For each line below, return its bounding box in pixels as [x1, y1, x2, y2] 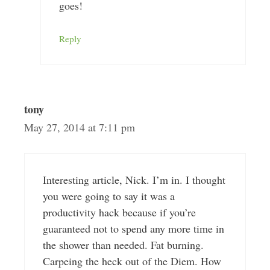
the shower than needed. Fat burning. [42, 237, 204, 252]
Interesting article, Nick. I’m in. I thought [42, 172, 225, 187]
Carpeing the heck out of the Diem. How [42, 254, 221, 268]
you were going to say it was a [42, 189, 175, 203]
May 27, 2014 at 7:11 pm [24, 120, 135, 134]
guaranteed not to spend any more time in [42, 221, 224, 236]
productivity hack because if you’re [42, 205, 196, 219]
